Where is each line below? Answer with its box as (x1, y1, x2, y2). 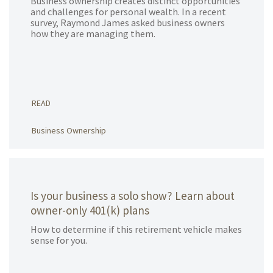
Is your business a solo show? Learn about (30, 188, 235, 203)
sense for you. (30, 234, 87, 246)
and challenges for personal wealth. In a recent (30, 5, 226, 18)
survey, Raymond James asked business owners (30, 16, 225, 29)
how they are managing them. (30, 27, 155, 40)
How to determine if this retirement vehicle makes (30, 223, 242, 235)
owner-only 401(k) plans (30, 203, 149, 218)
